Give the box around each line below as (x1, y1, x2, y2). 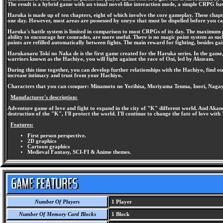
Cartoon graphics (27, 143, 70, 149)
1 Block (110, 212, 129, 217)
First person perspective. (27, 132, 86, 138)
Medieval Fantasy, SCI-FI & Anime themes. (27, 149, 131, 155)
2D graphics (27, 138, 56, 144)
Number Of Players (35, 199, 80, 205)
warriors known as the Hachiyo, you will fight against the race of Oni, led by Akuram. (7, 56, 215, 62)
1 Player (110, 199, 132, 205)
